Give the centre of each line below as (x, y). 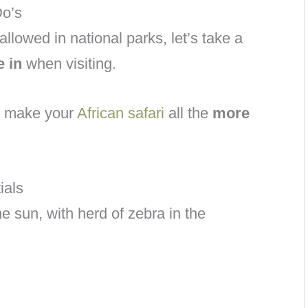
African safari (121, 113)
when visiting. (69, 63)
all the (188, 113)
